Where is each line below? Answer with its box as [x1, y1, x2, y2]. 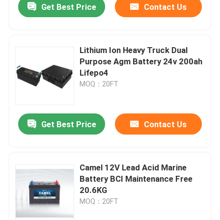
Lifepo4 [80, 68, 109, 78]
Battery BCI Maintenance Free [80, 174, 193, 184]
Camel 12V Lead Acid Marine [80, 163, 187, 173]
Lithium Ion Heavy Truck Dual [80, 45, 188, 55]
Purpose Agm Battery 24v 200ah [80, 56, 203, 67]
